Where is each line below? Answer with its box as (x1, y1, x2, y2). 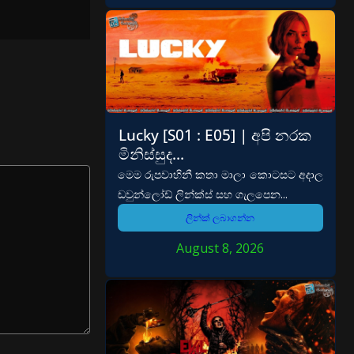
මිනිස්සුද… (118, 143, 184, 165)
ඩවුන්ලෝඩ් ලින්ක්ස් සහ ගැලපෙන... (117, 186, 288, 202)
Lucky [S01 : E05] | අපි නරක (118, 124, 311, 146)
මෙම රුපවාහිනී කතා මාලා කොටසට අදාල (117, 167, 323, 183)
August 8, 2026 (176, 239, 265, 258)
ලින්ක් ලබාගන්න (186, 211, 255, 225)
